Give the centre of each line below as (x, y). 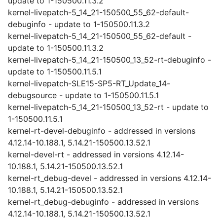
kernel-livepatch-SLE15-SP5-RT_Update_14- (89, 83)
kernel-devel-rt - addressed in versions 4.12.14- (96, 154)
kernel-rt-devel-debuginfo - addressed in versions (102, 131)
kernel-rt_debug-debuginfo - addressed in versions (103, 202)
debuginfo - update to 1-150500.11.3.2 (79, 24)
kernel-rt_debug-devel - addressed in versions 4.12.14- (110, 178)
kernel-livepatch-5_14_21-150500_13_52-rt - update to (108, 107)
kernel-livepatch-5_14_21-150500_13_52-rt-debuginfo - (110, 60)
